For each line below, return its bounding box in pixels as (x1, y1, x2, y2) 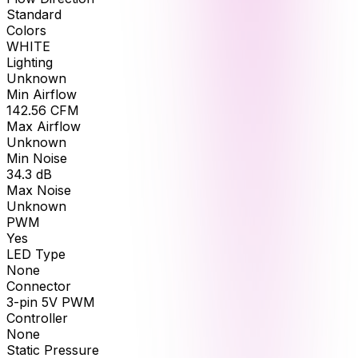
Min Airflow (6, 86, 77, 102)
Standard (6, 6, 62, 22)
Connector (6, 277, 71, 294)
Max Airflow (6, 117, 81, 134)
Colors (6, 22, 46, 38)
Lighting (6, 54, 53, 70)
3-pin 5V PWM (6, 293, 95, 310)
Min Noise (6, 149, 67, 166)
